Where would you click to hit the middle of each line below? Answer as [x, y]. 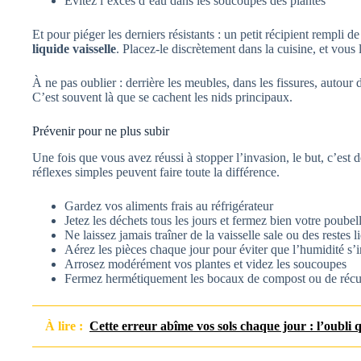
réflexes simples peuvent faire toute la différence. [156, 172]
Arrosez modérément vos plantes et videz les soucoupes [205, 264]
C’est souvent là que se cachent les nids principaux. [162, 98]
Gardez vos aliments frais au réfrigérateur [169, 206]
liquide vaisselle [74, 49]
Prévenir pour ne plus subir [101, 131]
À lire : [64, 326]
